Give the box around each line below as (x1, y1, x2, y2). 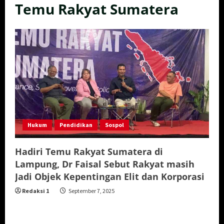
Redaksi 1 (22, 187, 49, 195)
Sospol (105, 121, 124, 129)
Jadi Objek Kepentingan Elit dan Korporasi (15, 170, 204, 183)
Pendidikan (59, 121, 92, 129)
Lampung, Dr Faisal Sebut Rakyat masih (15, 158, 194, 170)
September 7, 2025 (67, 187, 114, 195)
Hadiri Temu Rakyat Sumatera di (15, 145, 163, 158)
